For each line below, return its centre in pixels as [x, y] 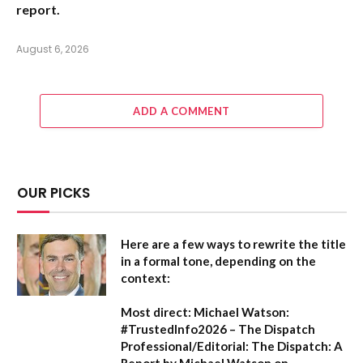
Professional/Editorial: [185, 346]
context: [145, 278]
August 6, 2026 [53, 49]
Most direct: [156, 312]
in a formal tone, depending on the [218, 261]
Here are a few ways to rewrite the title [233, 243]
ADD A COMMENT [181, 111]
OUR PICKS [53, 192]
